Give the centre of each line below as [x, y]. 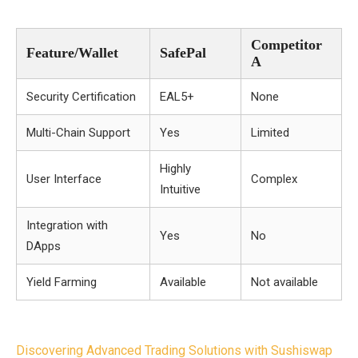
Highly [175, 169]
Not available [284, 282]
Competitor [286, 45]
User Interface [64, 179]
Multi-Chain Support [78, 133]
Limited [270, 133]
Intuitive [180, 189]
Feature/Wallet [72, 53]
